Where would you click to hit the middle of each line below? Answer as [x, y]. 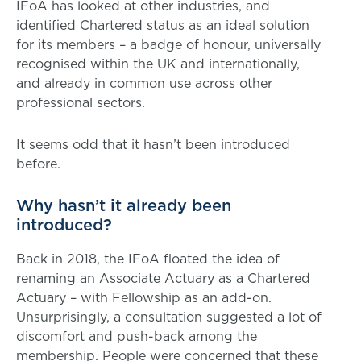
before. [38, 164]
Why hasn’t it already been [124, 206]
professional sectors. [81, 103]
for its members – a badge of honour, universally [168, 45]
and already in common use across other [144, 83]
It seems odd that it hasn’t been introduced [153, 145]
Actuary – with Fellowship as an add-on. [144, 298]
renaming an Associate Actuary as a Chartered [163, 278]
